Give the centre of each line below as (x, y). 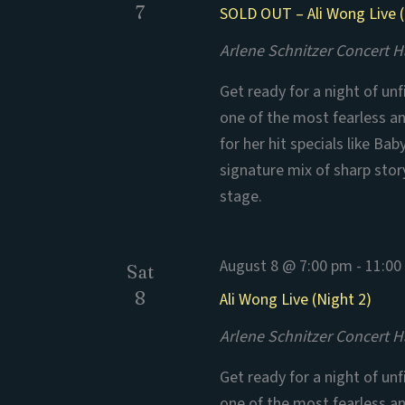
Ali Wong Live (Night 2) (296, 300)
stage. (241, 197)
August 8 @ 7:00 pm (287, 266)
